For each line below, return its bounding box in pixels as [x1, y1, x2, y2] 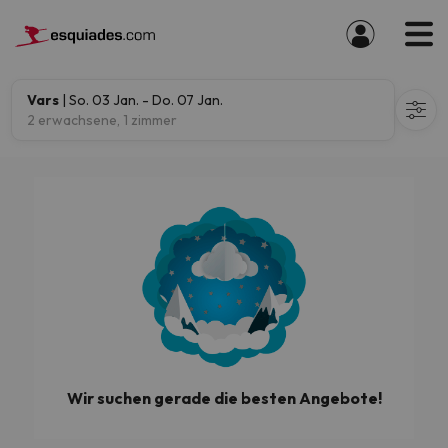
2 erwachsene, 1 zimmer [27, 111, 177, 129]
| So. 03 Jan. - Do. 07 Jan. [62, 91, 223, 109]
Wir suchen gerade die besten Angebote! [66, 388, 382, 408]
